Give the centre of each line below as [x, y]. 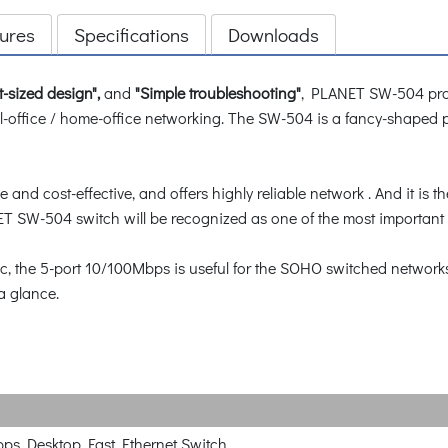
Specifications [131, 34]
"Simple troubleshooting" [218, 92]
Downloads [273, 34]
